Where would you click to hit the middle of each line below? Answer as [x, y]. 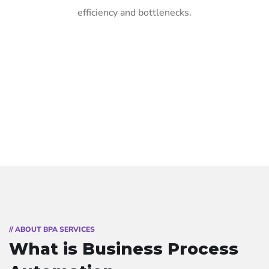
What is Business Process [124, 249]
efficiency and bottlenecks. [134, 13]
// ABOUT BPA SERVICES [52, 230]
